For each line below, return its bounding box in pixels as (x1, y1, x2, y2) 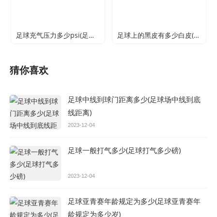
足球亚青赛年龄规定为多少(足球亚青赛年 (68, 196, 201, 206)
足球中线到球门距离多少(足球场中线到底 (68, 94, 201, 104)
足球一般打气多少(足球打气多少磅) (68, 145, 181, 155)
